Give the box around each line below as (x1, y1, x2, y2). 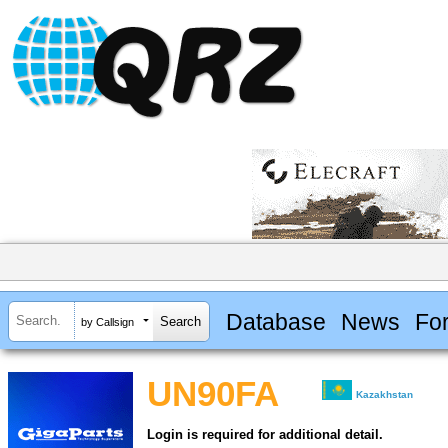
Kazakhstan (356, 389, 414, 401)
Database (225, 308, 326, 335)
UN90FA (147, 375, 279, 414)
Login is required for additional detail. (147, 427, 383, 443)
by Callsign (81, 315, 134, 328)
